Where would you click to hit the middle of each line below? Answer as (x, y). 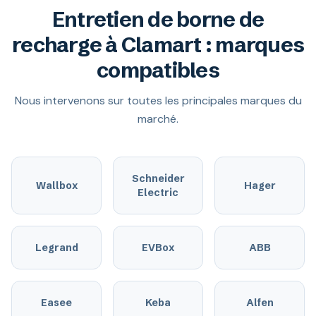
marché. (158, 119)
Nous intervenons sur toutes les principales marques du (158, 101)
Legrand (56, 248)
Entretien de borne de (158, 19)
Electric (158, 193)
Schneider (158, 178)
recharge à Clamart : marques (158, 45)
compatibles (158, 70)
